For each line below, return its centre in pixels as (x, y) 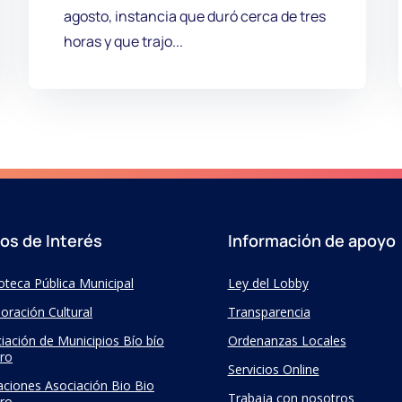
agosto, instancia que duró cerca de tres (194, 16)
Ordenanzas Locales (287, 340)
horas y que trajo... (123, 41)
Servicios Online (273, 369)
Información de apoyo (311, 240)
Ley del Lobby (268, 283)
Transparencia (269, 311)
